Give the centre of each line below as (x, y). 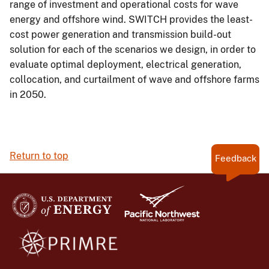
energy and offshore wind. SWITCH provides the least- (131, 20)
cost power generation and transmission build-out (120, 35)
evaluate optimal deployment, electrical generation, (125, 65)
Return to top (39, 156)
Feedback (235, 159)
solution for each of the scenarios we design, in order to (133, 50)
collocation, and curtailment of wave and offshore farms (134, 80)
